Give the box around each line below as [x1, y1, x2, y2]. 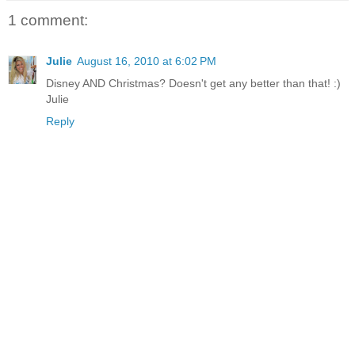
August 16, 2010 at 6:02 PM [77, 55, 216, 68]
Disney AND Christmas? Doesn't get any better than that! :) [46, 77, 341, 90]
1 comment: [8, 11, 88, 29]
